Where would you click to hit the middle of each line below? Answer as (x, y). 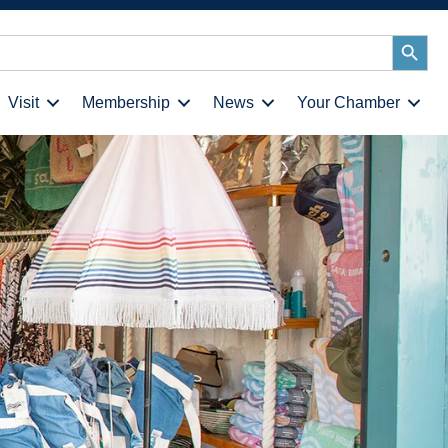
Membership (126, 102)
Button (414, 62)
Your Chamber (349, 102)
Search (417, 43)
